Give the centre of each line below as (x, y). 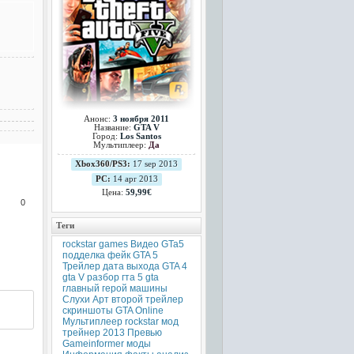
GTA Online (139, 311)
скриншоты (87, 311)
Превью (144, 333)
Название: (113, 128)
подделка (83, 255)
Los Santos (140, 136)
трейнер (81, 333)
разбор (103, 277)
